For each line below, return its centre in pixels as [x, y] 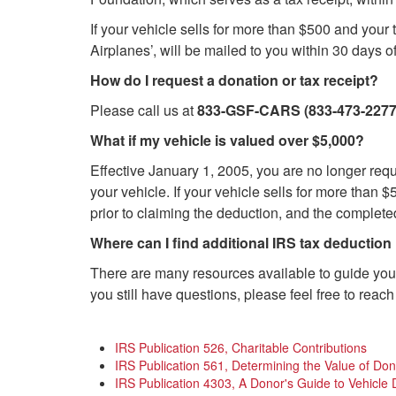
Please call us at [144, 110]
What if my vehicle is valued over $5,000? [227, 140]
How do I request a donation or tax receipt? [234, 80]
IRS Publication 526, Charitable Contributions [241, 347]
